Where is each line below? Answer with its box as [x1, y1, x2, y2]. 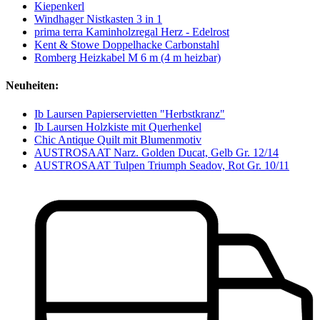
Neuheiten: [6, 79, 59, 92]
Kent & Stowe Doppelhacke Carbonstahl [34, 39, 219, 51]
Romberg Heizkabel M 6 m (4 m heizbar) [34, 51, 221, 64]
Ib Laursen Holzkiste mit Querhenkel [34, 120, 201, 133]
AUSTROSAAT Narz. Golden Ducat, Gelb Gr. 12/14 [34, 146, 279, 159]
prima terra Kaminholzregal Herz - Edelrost [34, 26, 229, 39]
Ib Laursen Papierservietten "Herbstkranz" [34, 107, 225, 120]
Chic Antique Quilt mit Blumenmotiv [34, 133, 201, 146]
